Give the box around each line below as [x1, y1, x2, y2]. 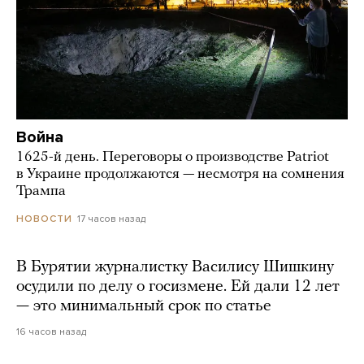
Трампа [16, 184, 66, 200]
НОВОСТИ [16, 213, 72, 225]
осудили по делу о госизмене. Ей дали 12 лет [16, 279, 340, 296]
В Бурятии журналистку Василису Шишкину [16, 259, 334, 276]
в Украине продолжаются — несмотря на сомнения [16, 167, 344, 183]
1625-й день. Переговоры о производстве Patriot [16, 149, 329, 166]
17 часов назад [77, 213, 145, 225]
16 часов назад [16, 326, 86, 338]
